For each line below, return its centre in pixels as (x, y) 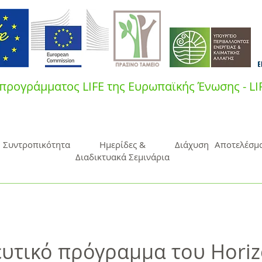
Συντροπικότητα (36, 144)
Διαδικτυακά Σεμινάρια (123, 157)
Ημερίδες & (122, 144)
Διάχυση (192, 144)
